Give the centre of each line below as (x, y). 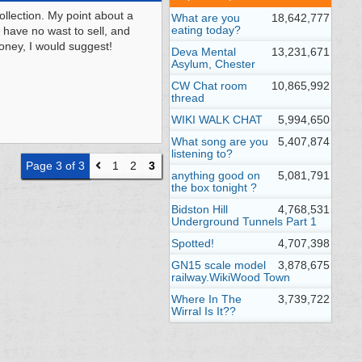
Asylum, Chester (213, 64)
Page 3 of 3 (55, 166)
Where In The (206, 299)
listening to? (202, 154)
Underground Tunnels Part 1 (244, 221)
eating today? (206, 30)
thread (188, 98)
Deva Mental (204, 52)
